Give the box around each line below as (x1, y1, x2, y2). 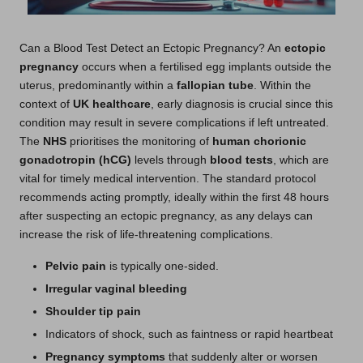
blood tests (210, 153, 273, 166)
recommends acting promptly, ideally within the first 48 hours (19, 190, 329, 203)
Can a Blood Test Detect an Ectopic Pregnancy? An (19, 41, 284, 54)
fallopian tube (177, 79, 254, 92)
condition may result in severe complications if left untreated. (19, 116, 329, 129)
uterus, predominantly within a (19, 79, 177, 92)
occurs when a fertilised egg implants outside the (79, 60, 331, 73)
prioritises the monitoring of (66, 135, 212, 147)
